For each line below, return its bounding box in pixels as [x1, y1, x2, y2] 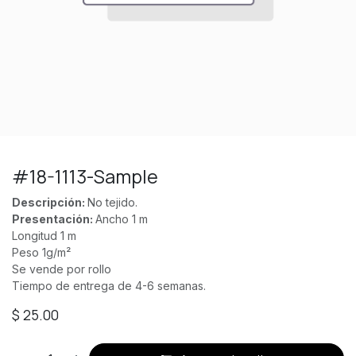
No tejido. [87, 195, 137, 209]
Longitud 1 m [12, 229, 76, 242]
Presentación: [12, 212, 95, 226]
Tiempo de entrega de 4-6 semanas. [12, 279, 206, 292]
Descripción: [12, 195, 87, 209]
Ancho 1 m [95, 212, 148, 226]
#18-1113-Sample [12, 164, 158, 189]
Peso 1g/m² [12, 246, 71, 259]
